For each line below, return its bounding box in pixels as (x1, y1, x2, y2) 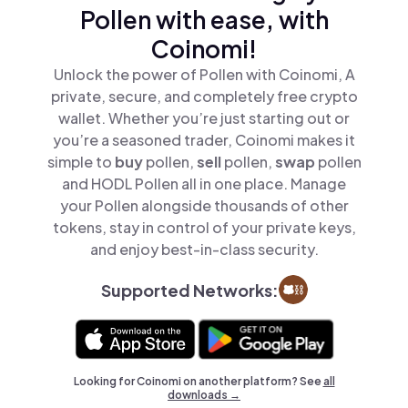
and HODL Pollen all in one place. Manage (62, 174, 346, 193)
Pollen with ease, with (79, 5, 329, 35)
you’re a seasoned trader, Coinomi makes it (53, 130, 355, 149)
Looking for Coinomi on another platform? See (73, 374, 323, 388)
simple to (46, 152, 115, 171)
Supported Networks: (100, 279, 279, 301)
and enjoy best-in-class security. (89, 240, 319, 259)
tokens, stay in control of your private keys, (52, 218, 356, 237)
